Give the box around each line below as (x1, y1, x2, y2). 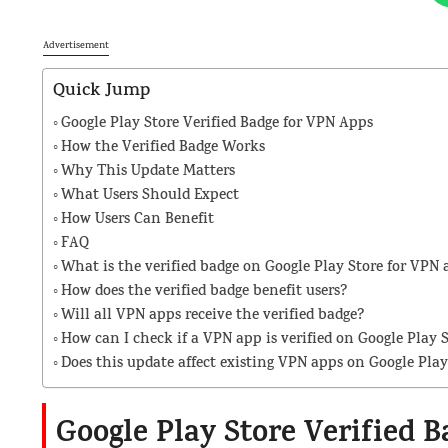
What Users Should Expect (61, 184, 239, 208)
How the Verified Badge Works (61, 136, 265, 160)
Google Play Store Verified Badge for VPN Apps (61, 112, 373, 136)
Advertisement (43, 38, 109, 53)
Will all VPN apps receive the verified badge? (61, 304, 364, 328)
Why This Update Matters (61, 160, 235, 184)
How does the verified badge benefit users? (61, 280, 347, 304)
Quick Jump (53, 77, 150, 106)
